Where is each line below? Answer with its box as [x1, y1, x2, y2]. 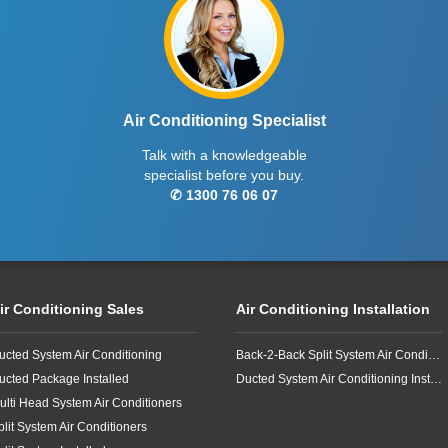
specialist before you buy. [144, 167, 304, 183]
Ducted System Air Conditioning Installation [430, 372, 442, 386]
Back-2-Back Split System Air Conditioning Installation [428, 348, 440, 362]
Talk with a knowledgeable [141, 147, 307, 163]
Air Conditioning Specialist [122, 112, 326, 129]
